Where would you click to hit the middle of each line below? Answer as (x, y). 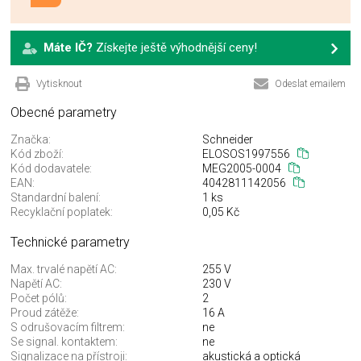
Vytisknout (59, 84)
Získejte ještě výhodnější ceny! (175, 48)
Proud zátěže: (45, 313)
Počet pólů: (39, 299)
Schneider (228, 140)
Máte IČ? (68, 48)
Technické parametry (70, 243)
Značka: (31, 140)
